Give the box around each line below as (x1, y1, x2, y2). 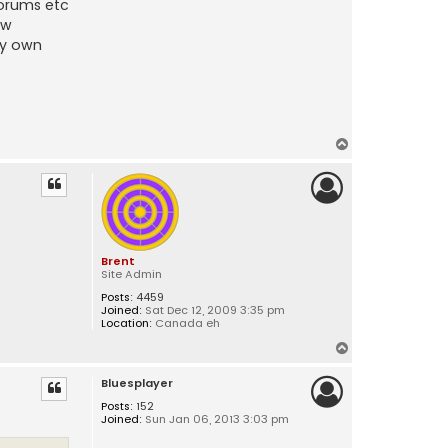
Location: (100, 315, 152, 332)
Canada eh (151, 315, 220, 332)
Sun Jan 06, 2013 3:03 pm (141, 411, 289, 428)
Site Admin (100, 266, 162, 283)
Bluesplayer (100, 375, 173, 392)
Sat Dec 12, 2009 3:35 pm (141, 302, 285, 319)
